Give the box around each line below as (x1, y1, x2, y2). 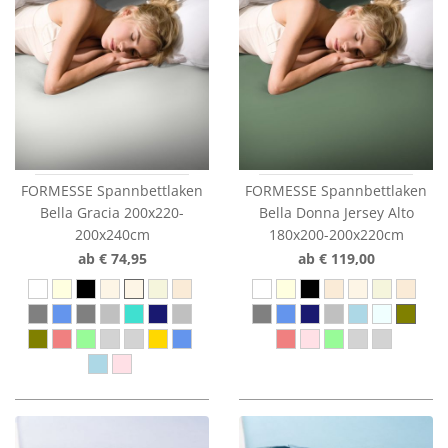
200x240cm (74, 225, 150, 244)
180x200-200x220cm (268, 225, 404, 244)
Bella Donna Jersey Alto (258, 203, 414, 222)
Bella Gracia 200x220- (40, 203, 184, 222)
